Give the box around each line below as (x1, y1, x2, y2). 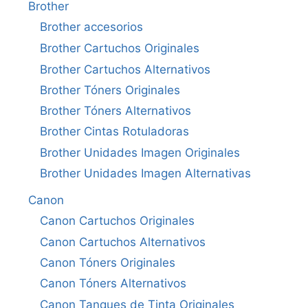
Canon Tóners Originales (40, 256, 175, 270)
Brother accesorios (40, 20, 143, 34)
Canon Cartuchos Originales (40, 214, 195, 228)
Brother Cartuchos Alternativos (40, 62, 210, 76)
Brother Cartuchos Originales (40, 41, 199, 56)
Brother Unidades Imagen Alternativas (40, 166, 251, 181)
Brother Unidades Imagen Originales (40, 146, 240, 160)
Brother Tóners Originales (40, 82, 180, 97)
